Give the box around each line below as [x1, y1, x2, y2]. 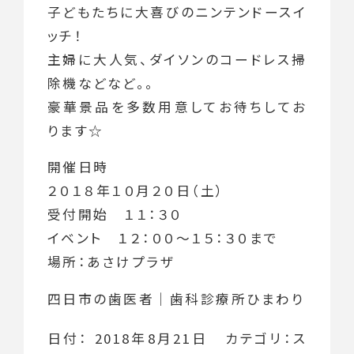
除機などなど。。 [47, 73, 155, 92]
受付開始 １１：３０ [47, 205, 183, 224]
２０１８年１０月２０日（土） [47, 181, 225, 201]
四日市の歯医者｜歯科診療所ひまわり [47, 289, 305, 309]
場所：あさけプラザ [47, 252, 175, 272]
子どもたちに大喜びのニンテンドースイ [47, 2, 307, 21]
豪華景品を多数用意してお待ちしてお [47, 96, 307, 116]
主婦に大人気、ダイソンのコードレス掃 [47, 49, 307, 69]
